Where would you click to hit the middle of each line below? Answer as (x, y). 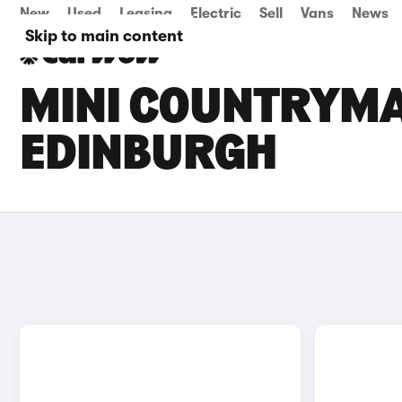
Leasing (146, 13)
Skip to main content (104, 36)
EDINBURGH (148, 156)
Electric (216, 13)
